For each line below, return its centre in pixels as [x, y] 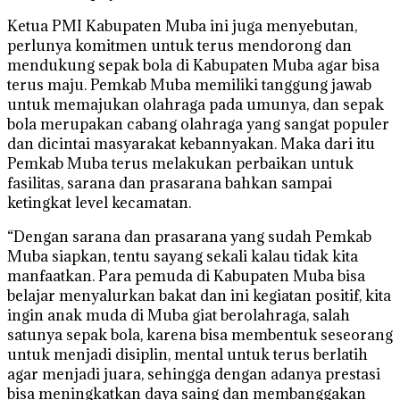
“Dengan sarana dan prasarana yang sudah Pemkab [189, 236]
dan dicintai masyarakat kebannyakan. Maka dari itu [191, 143]
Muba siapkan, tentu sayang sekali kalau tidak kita [183, 256]
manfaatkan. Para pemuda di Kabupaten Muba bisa [186, 275]
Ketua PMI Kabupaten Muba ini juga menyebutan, [182, 25]
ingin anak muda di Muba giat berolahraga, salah [179, 315]
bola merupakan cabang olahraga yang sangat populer [198, 124]
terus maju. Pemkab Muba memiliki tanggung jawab [189, 84]
